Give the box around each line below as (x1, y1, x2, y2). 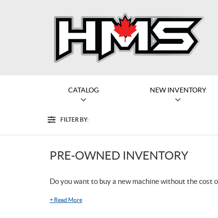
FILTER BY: (60, 116, 89, 123)
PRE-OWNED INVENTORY (50, 149, 188, 162)
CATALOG (68, 86, 99, 94)
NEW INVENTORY (149, 86, 206, 94)
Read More (54, 197, 82, 203)
